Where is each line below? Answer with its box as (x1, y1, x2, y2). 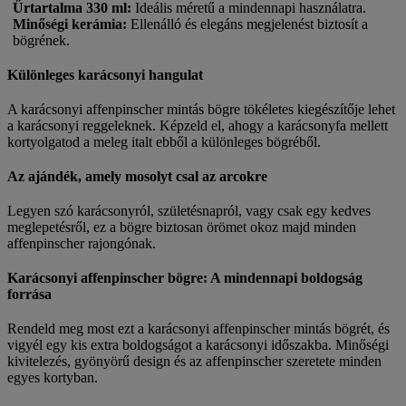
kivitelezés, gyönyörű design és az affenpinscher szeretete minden (7, 353, 382, 369)
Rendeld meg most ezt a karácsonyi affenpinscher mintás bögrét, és (7, 320, 390, 336)
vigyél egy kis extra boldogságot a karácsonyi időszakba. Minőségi (7, 336, 389, 353)
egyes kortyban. (7, 369, 98, 385)
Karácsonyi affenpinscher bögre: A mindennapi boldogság (7, 269, 362, 285)
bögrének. (13, 32, 70, 48)
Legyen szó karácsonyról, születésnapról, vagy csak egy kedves (7, 202, 371, 218)
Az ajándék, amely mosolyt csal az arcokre (7, 168, 267, 184)
